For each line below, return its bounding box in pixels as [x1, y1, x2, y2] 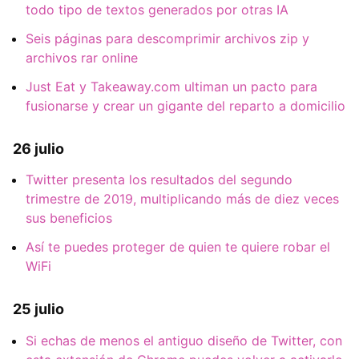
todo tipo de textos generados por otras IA [26, 2, 288, 18]
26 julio [13, 140, 64, 158]
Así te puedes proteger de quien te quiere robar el [26, 239, 330, 256]
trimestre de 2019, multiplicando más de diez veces [26, 191, 339, 208]
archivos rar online [26, 50, 138, 67]
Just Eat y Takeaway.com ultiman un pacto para [26, 79, 317, 95]
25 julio [13, 301, 64, 318]
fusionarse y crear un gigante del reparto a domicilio [26, 98, 345, 115]
